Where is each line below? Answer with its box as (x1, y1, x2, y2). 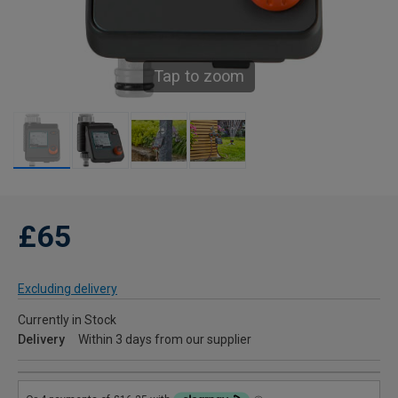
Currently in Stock (18, 313, 116, 328)
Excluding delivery (18, 282, 117, 297)
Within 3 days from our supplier (78, 332, 251, 347)
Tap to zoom (154, 67, 244, 86)
